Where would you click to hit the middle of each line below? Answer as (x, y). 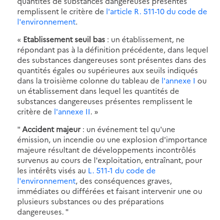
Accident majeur (51, 129)
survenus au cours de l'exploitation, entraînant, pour (110, 160)
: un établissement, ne (145, 39)
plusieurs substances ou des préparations (91, 201)
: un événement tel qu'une (128, 129)
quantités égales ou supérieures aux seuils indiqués (108, 70)
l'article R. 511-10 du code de (157, 11)
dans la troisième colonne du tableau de (89, 80)
